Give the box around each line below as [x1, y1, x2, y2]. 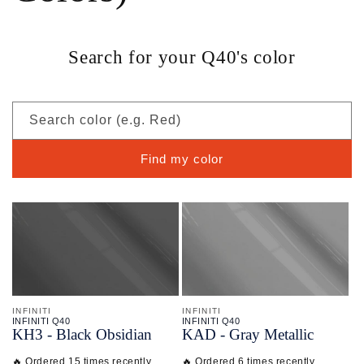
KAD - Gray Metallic [182, 326, 314, 344]
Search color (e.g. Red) [29, 113, 181, 127]
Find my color [141, 151, 223, 166]
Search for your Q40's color [68, 47, 296, 67]
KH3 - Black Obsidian [12, 326, 152, 344]
